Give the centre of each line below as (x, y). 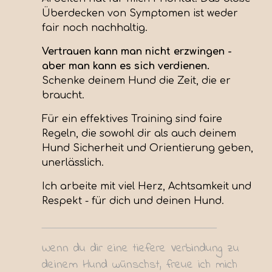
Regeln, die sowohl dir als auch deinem (139, 134)
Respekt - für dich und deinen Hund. (133, 201)
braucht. (63, 96)
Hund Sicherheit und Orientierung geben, (148, 148)
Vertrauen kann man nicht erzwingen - (137, 52)
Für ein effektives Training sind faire (132, 119)
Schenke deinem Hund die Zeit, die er (137, 81)
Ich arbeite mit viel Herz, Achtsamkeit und (147, 187)
